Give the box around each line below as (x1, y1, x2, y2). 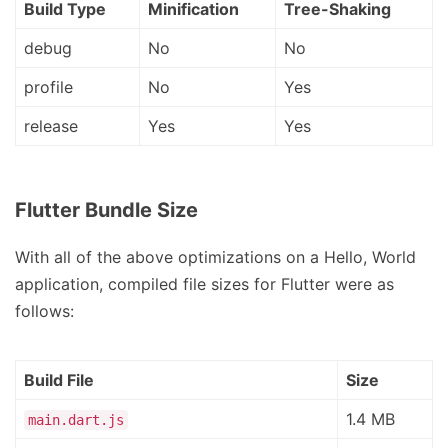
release (24, 116, 78, 136)
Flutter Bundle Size (15, 198, 198, 222)
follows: (15, 301, 74, 321)
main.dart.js (28, 412, 124, 428)
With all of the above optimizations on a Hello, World (15, 247, 416, 267)
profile (24, 77, 73, 97)
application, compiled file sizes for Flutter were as (15, 274, 394, 294)
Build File (24, 370, 94, 390)
